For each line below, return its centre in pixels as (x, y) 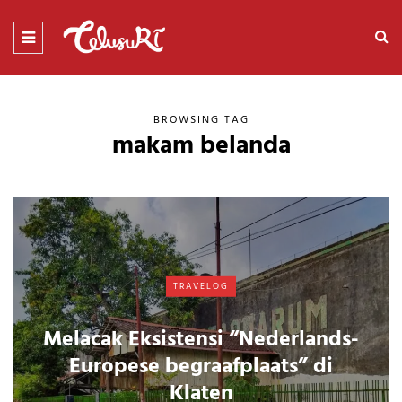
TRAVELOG (201, 286)
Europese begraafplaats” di (201, 367)
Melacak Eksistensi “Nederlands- (201, 340)
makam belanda (201, 145)
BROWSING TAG (201, 120)
